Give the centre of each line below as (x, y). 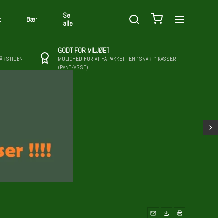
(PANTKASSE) (73, 67)
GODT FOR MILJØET (84, 50)
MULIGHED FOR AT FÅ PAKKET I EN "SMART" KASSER (117, 59)
